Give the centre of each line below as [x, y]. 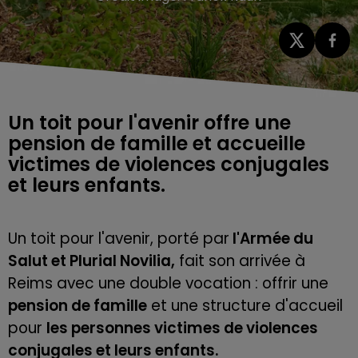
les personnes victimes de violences [182, 328]
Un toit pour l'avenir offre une [149, 122]
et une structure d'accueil [245, 305]
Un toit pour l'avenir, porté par [119, 238]
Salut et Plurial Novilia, [91, 261]
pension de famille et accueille [157, 143]
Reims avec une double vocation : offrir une [168, 283]
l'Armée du [271, 238]
